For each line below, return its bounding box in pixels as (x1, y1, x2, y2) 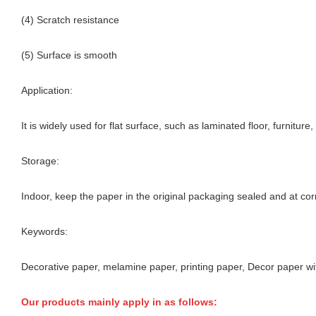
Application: (21, 84, 73, 96)
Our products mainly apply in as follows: (21, 296, 217, 308)
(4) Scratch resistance (21, 13, 119, 25)
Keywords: (21, 225, 68, 237)
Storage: (21, 154, 59, 166)
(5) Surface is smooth (21, 49, 117, 61)
